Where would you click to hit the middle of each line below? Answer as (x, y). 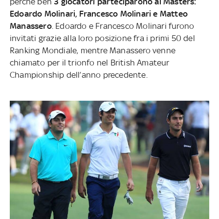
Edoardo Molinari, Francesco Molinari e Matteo (99, 14)
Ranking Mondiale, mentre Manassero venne (92, 51)
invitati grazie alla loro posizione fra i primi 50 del (102, 38)
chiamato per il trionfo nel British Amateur (89, 63)
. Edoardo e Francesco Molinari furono (123, 26)
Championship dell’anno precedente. (78, 75)
